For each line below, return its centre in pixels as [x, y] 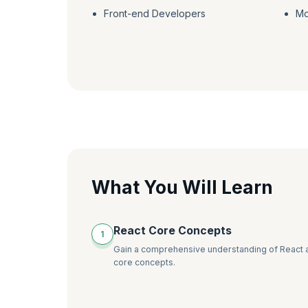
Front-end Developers [154, 14]
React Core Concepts [172, 230]
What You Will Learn [182, 187]
